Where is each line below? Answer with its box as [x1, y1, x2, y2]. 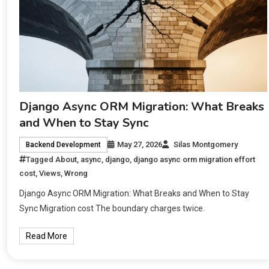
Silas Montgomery [174, 139, 238, 149]
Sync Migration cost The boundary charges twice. [19, 203, 205, 213]
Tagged [26, 154, 56, 164]
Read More [26, 231, 68, 241]
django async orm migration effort [133, 154, 256, 164]
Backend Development [26, 140, 101, 149]
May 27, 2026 [117, 139, 163, 149]
